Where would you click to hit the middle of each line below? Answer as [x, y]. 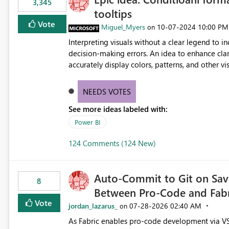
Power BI [87, 122]
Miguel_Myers [123, 27]
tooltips [113, 14]
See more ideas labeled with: [118, 109]
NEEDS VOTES [107, 92]
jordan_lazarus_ [93, 206]
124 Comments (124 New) [112, 143]
